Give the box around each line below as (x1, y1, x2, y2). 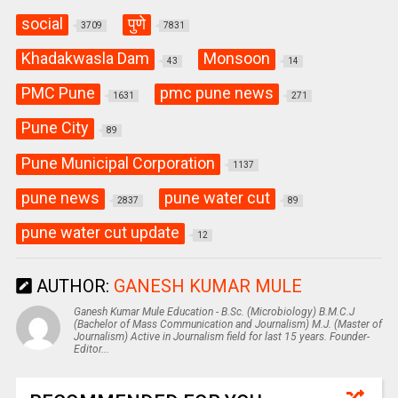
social (20, 13, 63, 33)
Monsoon (203, 48, 270, 68)
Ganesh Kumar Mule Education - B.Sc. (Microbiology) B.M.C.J (73, 306, 354, 319)
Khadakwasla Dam (20, 48, 149, 68)
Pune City (20, 118, 89, 138)
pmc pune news (159, 84, 274, 103)
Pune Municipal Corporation (20, 153, 215, 172)
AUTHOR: (31, 275, 114, 298)
